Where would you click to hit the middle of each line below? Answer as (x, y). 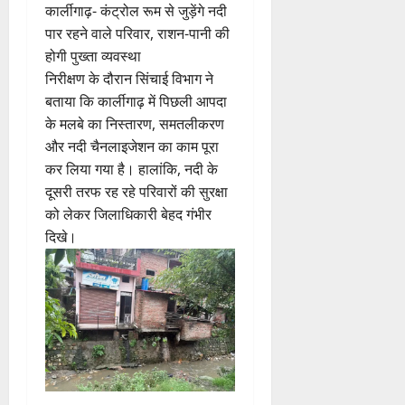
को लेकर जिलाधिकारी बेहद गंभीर (128, 215)
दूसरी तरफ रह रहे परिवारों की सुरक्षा (137, 192)
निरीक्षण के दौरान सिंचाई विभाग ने (129, 79)
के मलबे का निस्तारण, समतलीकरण (135, 124)
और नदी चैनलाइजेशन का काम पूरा (132, 147)
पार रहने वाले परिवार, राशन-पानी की (137, 34)
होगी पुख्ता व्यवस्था (93, 57)
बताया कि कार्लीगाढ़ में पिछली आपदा (136, 102)
